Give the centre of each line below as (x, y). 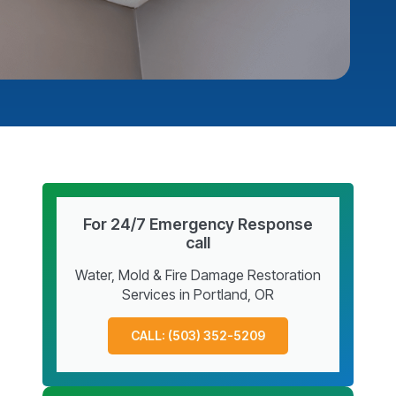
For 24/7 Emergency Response (198, 224)
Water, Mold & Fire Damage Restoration (198, 274)
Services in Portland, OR (198, 294)
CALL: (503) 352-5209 (198, 335)
